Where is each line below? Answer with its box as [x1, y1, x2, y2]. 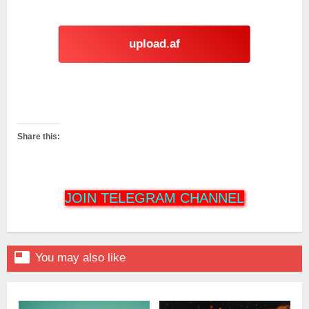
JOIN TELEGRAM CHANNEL [65, 190, 244, 206]
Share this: [17, 131, 60, 141]
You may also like [35, 250, 126, 264]
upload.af [129, 37, 180, 50]
